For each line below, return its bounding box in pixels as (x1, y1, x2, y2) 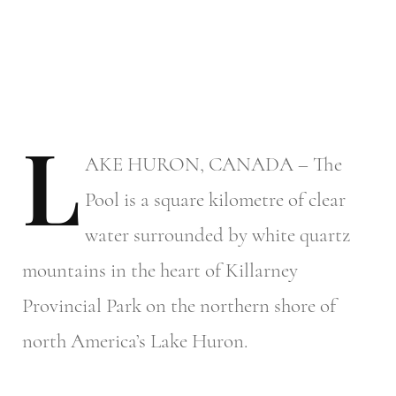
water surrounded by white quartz (85, 223, 350, 248)
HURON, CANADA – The (123, 152, 342, 178)
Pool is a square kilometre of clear (85, 187, 346, 213)
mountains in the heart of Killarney (22, 258, 298, 284)
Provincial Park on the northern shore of (22, 293, 336, 319)
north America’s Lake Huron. (22, 329, 247, 354)
